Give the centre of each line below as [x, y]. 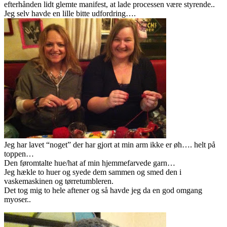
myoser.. [17, 200]
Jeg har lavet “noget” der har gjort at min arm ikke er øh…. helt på [110, 145]
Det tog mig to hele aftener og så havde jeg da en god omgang [103, 191]
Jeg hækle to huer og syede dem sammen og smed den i [93, 172]
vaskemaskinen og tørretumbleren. [59, 181]
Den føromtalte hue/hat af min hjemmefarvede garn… [90, 163]
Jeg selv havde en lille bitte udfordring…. [70, 14]
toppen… [19, 154]
